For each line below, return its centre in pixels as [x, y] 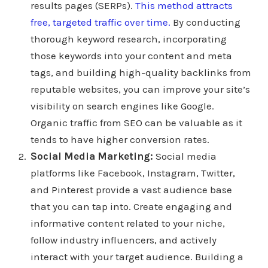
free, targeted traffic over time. [100, 22]
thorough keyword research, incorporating [128, 39]
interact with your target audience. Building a [137, 257]
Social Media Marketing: [92, 156]
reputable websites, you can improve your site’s [140, 89]
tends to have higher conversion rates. [120, 140]
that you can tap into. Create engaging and [131, 207]
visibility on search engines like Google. [122, 106]
